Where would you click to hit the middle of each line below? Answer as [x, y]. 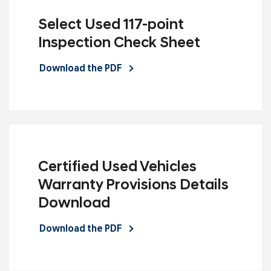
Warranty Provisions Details [133, 185]
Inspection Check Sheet [119, 43]
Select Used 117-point [111, 25]
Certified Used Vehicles [117, 167]
